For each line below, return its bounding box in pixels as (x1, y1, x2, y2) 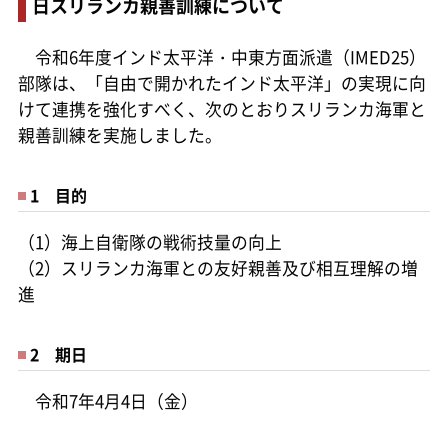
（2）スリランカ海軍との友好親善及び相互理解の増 (17, 255, 418, 280)
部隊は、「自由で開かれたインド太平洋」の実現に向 (17, 70, 426, 95)
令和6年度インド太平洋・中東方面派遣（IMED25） (17, 44, 426, 69)
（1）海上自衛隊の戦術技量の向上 (17, 229, 282, 254)
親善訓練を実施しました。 (17, 122, 222, 147)
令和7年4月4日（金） (17, 388, 198, 413)
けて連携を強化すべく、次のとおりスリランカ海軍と (17, 96, 426, 121)
